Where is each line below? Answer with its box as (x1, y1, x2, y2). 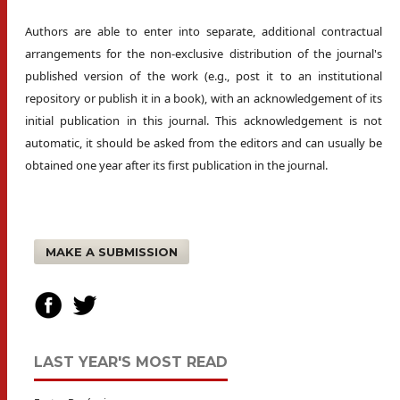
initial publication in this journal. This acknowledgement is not (25, 112, 382, 129)
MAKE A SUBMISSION (46, 244, 178, 259)
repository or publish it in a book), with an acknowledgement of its (25, 89, 382, 106)
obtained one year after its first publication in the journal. (25, 156, 328, 173)
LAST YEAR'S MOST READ (34, 353, 228, 371)
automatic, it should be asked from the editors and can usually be (25, 134, 382, 151)
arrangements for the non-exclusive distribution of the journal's (25, 45, 382, 62)
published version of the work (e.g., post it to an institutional (25, 67, 382, 84)
